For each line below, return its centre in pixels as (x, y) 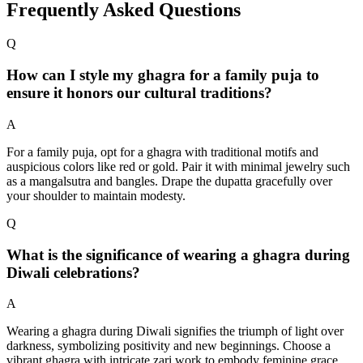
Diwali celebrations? (73, 272)
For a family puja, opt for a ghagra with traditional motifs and (162, 152)
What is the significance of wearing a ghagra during (178, 254)
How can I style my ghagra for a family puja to (163, 75)
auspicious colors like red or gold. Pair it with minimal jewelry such (178, 166)
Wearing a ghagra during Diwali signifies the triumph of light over (175, 331)
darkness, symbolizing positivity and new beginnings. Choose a (169, 346)
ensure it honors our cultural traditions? (139, 93)
